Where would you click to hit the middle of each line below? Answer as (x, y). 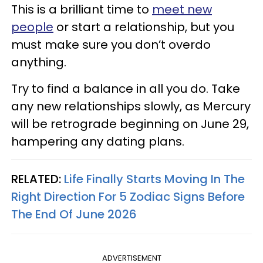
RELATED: (38, 179)
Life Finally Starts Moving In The (154, 179)
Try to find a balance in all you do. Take (126, 88)
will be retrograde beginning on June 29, (130, 124)
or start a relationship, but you (144, 27)
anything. (39, 62)
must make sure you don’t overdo (111, 44)
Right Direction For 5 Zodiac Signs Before (128, 196)
